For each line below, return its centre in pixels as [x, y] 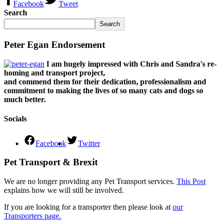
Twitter [89, 143]
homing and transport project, [55, 73]
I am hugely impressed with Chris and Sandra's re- [131, 64]
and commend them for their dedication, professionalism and [105, 82]
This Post [191, 181]
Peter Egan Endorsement [55, 45]
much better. [25, 100]
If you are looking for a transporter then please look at [88, 207]
